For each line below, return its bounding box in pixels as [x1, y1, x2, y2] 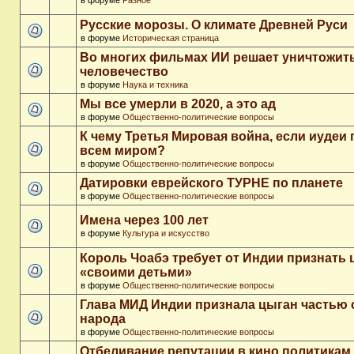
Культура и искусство [122, 228, 209, 238]
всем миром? [80, 144, 165, 157]
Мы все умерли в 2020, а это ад [80, 97, 276, 111]
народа [80, 312, 126, 326]
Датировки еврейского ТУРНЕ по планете [80, 176, 343, 190]
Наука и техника [122, 80, 188, 89]
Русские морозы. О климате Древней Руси [80, 18, 348, 32]
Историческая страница [122, 33, 219, 43]
